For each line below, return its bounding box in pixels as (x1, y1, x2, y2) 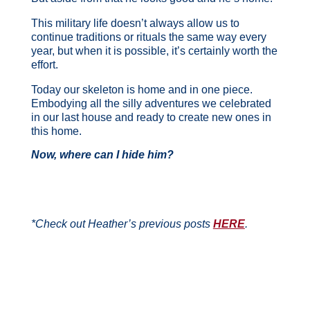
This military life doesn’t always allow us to (30, 17, 239, 29)
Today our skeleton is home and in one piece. (30, 83, 253, 95)
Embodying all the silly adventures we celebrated (30, 97, 271, 109)
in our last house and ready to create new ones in (30, 111, 271, 123)
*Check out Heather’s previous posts (30, 217, 213, 230)
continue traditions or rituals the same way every (30, 30, 266, 43)
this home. (30, 125, 82, 137)
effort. (30, 58, 58, 71)
